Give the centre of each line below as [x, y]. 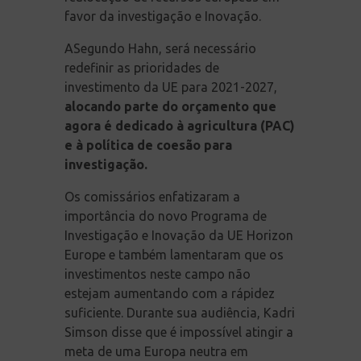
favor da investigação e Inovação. [163, 16]
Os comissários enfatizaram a [152, 196]
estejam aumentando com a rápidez [170, 293]
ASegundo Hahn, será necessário [160, 48]
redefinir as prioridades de [142, 67]
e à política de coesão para [148, 145]
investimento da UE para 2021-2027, [171, 87]
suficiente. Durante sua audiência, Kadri [180, 312]
